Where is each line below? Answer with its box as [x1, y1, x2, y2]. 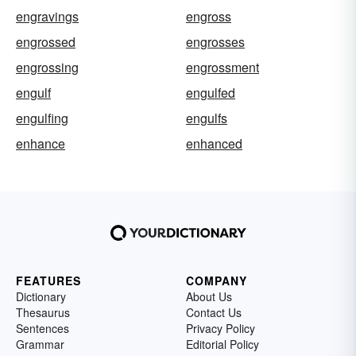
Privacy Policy [186, 320, 255, 336]
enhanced [186, 134, 242, 153]
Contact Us [186, 304, 242, 320]
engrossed [16, 33, 75, 51]
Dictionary [16, 288, 66, 304]
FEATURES [16, 273, 81, 288]
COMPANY [186, 273, 247, 288]
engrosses [186, 33, 245, 51]
